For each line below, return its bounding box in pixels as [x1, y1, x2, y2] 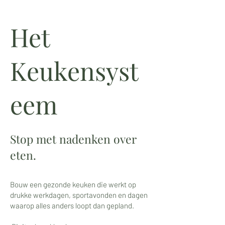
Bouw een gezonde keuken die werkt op [10, 180, 136, 189]
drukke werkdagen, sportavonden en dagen [10, 190, 148, 199]
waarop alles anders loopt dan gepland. [10, 201, 134, 210]
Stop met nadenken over [10, 131, 137, 147]
